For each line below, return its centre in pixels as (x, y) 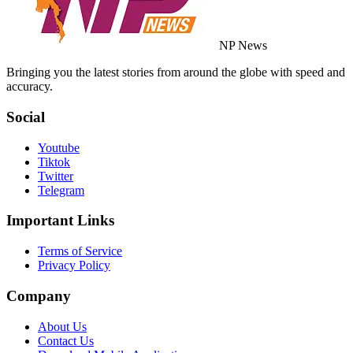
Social (26, 117)
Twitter (56, 176)
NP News (243, 46)
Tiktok (54, 162)
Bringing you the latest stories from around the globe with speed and (176, 72)
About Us (62, 326)
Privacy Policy (74, 266)
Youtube (59, 147)
